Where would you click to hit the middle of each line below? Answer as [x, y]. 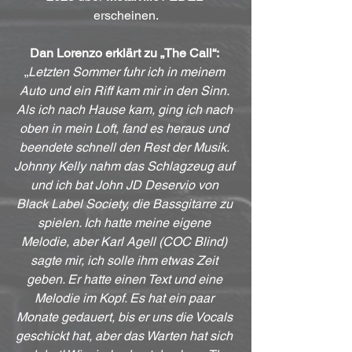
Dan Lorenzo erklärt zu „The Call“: [126, 53]
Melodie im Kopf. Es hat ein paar [126, 298]
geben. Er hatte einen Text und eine [126, 279]
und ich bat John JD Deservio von [126, 185]
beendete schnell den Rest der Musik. [126, 147]
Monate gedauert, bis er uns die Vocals [126, 317]
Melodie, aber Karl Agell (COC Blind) [126, 241]
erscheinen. [126, 15]
